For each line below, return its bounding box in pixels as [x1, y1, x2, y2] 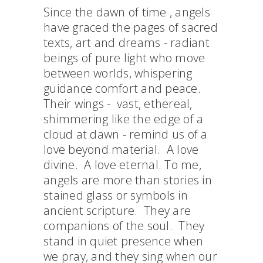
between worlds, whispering [43, 65, 193, 81]
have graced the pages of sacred [43, 19, 218, 35]
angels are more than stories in [43, 172, 212, 188]
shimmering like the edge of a [43, 111, 204, 127]
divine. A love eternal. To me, [43, 157, 201, 173]
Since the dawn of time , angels [43, 4, 210, 20]
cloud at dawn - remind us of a [43, 126, 208, 142]
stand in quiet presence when [43, 233, 203, 249]
